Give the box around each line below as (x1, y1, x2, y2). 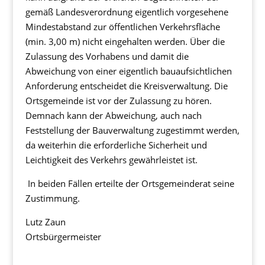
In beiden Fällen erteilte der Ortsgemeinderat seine (25, 177, 234, 189)
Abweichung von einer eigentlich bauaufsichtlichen (25, 65, 232, 77)
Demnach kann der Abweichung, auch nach (25, 109, 202, 121)
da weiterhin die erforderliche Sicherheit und (25, 139, 207, 151)
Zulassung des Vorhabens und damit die (25, 50, 189, 62)
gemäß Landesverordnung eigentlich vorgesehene (25, 6, 228, 18)
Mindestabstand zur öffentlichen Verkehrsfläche (25, 21, 220, 33)
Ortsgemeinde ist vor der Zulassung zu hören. (25, 95, 212, 106)
